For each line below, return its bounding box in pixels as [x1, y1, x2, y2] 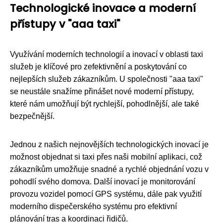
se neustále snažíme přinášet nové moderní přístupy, [10, 87, 194, 96]
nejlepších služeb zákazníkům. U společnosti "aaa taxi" [10, 74, 203, 83]
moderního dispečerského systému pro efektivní [10, 202, 177, 211]
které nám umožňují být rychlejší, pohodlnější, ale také [10, 99, 199, 108]
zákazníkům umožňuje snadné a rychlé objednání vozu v [10, 165, 209, 173]
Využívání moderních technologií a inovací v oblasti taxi [10, 50, 203, 58]
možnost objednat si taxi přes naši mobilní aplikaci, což [10, 152, 202, 161]
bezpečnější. [10, 111, 55, 120]
